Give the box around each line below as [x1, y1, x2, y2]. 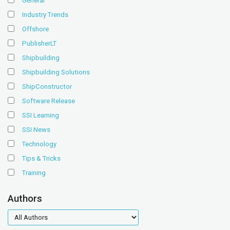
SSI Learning [22, 111, 59, 119]
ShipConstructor [22, 82, 72, 90]
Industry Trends [22, 10, 68, 18]
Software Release [22, 97, 75, 105]
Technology [22, 140, 56, 148]
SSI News [22, 125, 50, 133]
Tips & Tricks [22, 154, 61, 162]
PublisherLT [22, 39, 56, 47]
